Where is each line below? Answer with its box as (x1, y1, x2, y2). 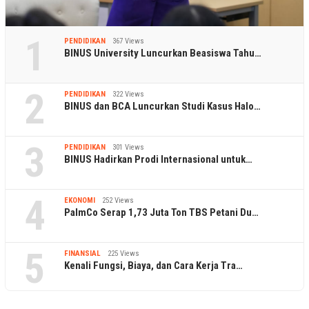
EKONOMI (64, 195, 95, 205)
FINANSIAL (64, 248, 101, 258)
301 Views (112, 142, 144, 152)
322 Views (112, 89, 144, 99)
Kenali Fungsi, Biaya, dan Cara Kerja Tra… (64, 259, 243, 272)
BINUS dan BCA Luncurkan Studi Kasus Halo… (64, 99, 261, 112)
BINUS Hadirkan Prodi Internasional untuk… (64, 152, 252, 166)
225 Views (108, 248, 139, 258)
